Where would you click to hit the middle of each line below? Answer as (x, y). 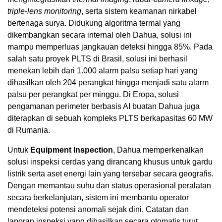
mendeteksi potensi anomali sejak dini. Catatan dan (98, 209)
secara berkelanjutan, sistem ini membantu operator (98, 197)
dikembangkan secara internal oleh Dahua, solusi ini (100, 35)
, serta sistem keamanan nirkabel (139, 11)
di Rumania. (29, 130)
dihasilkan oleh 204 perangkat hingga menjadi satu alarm (108, 82)
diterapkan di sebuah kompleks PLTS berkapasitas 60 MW (110, 118)
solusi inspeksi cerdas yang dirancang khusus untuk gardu (110, 162)
